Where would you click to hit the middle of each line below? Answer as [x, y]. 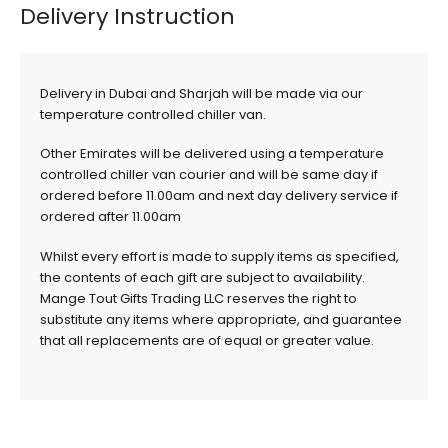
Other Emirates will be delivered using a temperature [212, 154]
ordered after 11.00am [110, 217]
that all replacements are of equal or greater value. [207, 341]
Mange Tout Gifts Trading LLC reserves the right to [198, 299]
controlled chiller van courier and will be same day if [209, 175]
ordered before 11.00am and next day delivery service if [219, 196]
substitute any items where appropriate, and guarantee [221, 320]
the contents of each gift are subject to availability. [202, 278]
